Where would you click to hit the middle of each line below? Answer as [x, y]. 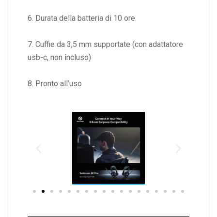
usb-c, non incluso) [59, 58]
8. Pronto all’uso [55, 84]
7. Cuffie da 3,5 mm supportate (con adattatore [105, 45]
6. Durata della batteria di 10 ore [81, 18]
